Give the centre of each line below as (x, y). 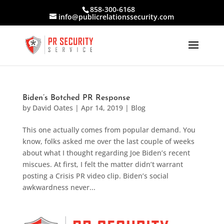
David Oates (52, 108)
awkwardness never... (59, 187)
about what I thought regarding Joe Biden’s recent (106, 153)
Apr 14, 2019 (102, 108)
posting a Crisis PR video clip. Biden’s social (95, 176)
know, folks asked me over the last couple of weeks (108, 141)
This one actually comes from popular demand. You (109, 130)
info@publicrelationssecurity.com (116, 16)
